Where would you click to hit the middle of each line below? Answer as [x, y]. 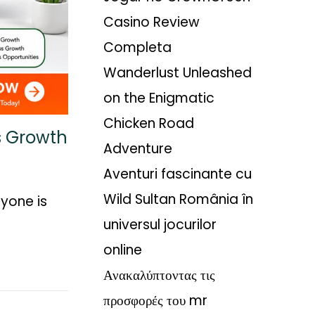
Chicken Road [149, 124]
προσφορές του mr [155, 301]
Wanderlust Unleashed [178, 73]
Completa [137, 48]
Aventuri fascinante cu [178, 174]
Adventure [138, 149]
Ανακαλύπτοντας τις [159, 276]
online [123, 250]
